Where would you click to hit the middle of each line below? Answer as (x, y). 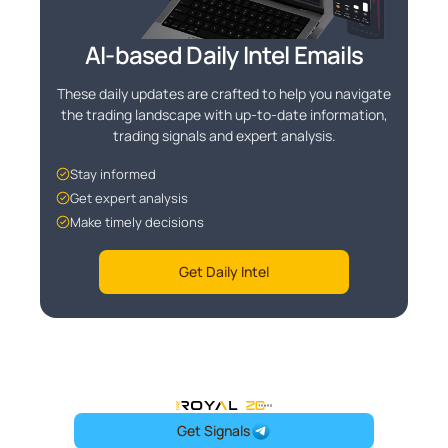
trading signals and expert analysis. (224, 136)
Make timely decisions (137, 222)
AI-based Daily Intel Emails (224, 55)
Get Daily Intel (224, 272)
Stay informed (113, 174)
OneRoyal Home (281, 408)
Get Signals (213, 431)
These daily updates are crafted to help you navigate (224, 94)
